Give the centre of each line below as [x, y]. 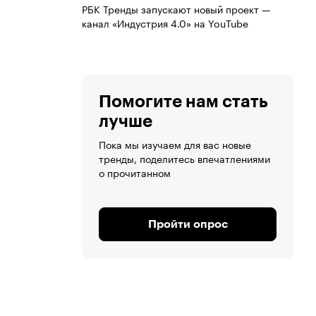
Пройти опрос [188, 225]
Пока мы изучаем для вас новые [175, 144]
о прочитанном [135, 172]
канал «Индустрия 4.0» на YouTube [165, 23]
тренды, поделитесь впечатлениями [184, 158]
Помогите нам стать [183, 102]
